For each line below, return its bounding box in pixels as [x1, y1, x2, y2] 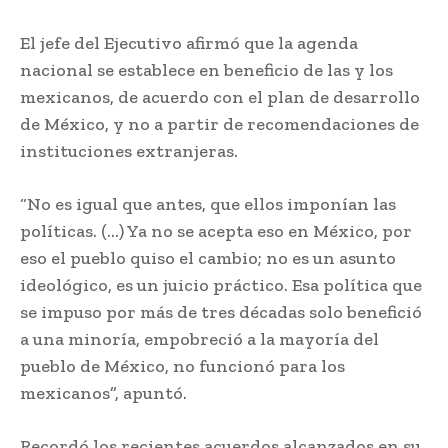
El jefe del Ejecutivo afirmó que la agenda [20, 32, 358, 55]
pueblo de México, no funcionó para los [20, 355, 345, 378]
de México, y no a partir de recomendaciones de [20, 113, 419, 136]
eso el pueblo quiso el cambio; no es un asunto [20, 247, 396, 270]
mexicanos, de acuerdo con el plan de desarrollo [20, 86, 420, 109]
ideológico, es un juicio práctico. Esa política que [20, 274, 422, 297]
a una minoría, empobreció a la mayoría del [20, 328, 379, 351]
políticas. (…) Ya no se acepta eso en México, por [20, 220, 412, 243]
